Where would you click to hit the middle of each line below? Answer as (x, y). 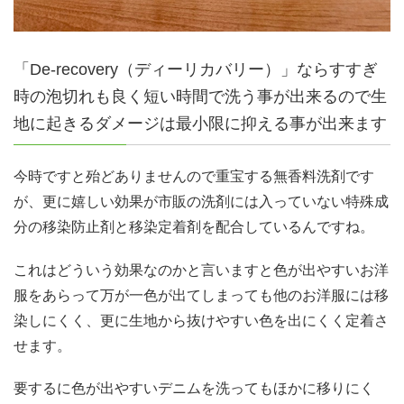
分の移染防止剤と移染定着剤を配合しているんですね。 (194, 227)
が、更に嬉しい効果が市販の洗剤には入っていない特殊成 (201, 202)
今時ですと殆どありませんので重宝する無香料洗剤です (194, 177)
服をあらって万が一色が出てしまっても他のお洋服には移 (201, 295)
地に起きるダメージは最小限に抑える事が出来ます (200, 123)
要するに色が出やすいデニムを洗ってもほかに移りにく (194, 388)
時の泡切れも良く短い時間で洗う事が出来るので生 (200, 96)
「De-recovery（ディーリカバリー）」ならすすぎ (196, 69)
